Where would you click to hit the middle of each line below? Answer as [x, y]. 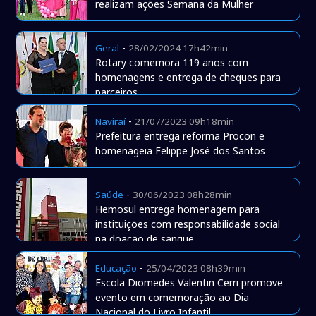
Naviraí [111, 122]
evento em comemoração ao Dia [172, 298]
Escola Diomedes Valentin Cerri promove [189, 283]
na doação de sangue [145, 239]
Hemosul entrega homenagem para [178, 209]
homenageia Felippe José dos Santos [181, 151]
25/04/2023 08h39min [196, 268]
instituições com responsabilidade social [188, 224]
